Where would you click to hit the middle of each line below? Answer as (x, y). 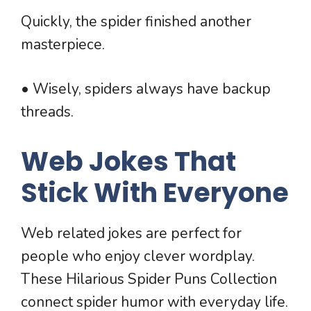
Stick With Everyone (155, 192)
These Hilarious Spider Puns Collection (149, 279)
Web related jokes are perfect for (131, 233)
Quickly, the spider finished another (136, 21)
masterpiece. (63, 44)
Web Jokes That (128, 161)
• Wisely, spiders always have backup (146, 89)
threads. (47, 112)
